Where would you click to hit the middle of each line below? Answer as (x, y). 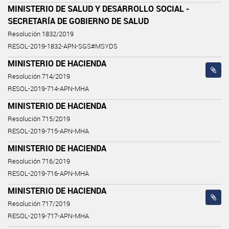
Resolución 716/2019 (39, 161)
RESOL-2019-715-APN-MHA (48, 131)
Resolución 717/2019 (39, 203)
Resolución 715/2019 (39, 119)
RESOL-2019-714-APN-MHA (48, 88)
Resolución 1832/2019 (41, 34)
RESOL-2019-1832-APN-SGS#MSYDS (63, 46)
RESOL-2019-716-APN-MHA (48, 173)
